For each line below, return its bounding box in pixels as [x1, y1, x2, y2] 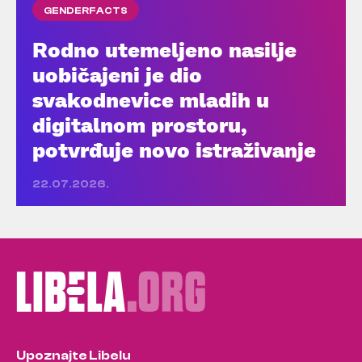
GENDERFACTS [44, 5, 128, 17]
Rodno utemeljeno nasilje [32, 36, 297, 63]
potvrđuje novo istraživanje [32, 137, 316, 163]
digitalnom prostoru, [32, 112, 247, 138]
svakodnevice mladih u [32, 86, 269, 113]
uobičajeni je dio [32, 61, 202, 88]
